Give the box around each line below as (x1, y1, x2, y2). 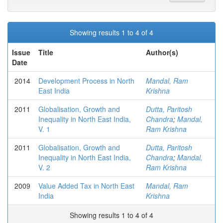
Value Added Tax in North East (38, 181, 134, 191)
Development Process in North (38, 76, 134, 86)
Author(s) (146, 47, 178, 57)
